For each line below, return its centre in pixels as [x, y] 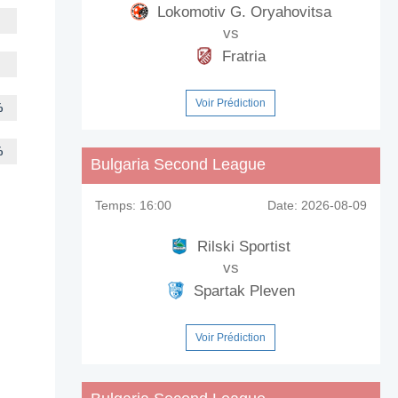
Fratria [242, 56]
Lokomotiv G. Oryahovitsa [242, 12]
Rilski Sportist [242, 246]
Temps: [115, 205]
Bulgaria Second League [178, 164]
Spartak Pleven [242, 291]
